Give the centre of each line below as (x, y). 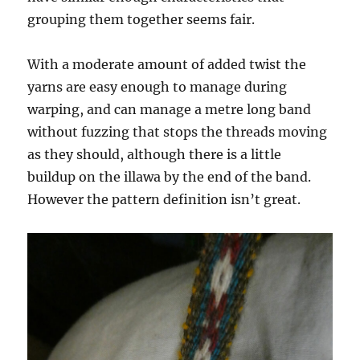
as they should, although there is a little (155, 154)
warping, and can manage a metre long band (170, 109)
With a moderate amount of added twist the (167, 64)
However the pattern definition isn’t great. (164, 199)
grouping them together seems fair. (141, 19)
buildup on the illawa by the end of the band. (170, 176)
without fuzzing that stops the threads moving (178, 131)
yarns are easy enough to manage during (157, 86)
